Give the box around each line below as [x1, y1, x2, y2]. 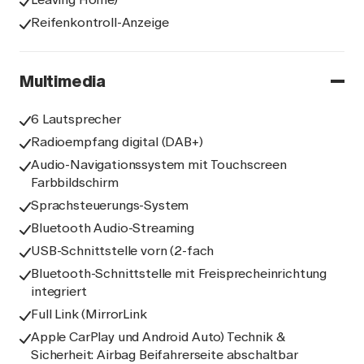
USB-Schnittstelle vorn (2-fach [31, 243, 214, 258]
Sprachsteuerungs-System [31, 197, 189, 213]
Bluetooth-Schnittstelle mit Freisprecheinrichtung [31, 266, 327, 281]
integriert [31, 284, 87, 299]
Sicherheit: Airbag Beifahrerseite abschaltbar [31, 347, 298, 362]
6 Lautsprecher [31, 111, 121, 127]
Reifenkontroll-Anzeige [31, 15, 169, 30]
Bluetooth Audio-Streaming [31, 220, 194, 236]
